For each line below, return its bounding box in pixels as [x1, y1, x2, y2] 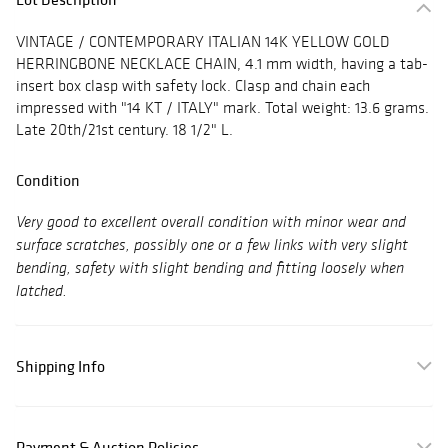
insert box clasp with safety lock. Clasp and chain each [16, 76, 370, 96]
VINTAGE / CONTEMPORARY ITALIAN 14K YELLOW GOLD [16, 32, 389, 52]
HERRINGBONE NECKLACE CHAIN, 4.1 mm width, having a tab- [16, 54, 428, 74]
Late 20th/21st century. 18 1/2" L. [16, 120, 233, 140]
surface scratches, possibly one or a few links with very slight [16, 238, 408, 255]
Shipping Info [16, 356, 105, 377]
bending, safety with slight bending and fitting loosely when [16, 261, 404, 278]
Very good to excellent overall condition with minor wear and [16, 215, 406, 232]
